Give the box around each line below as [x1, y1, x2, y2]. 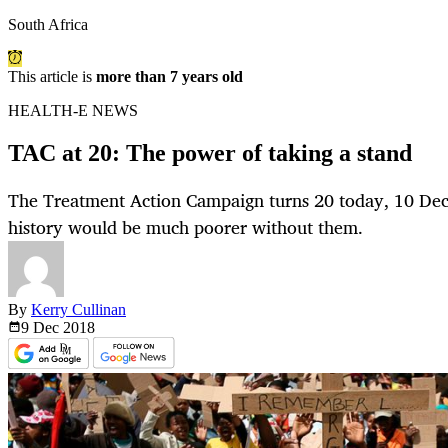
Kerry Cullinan [31, 301, 126, 319]
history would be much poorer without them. [8, 212, 363, 243]
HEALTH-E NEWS [8, 102, 138, 120]
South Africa [8, 16, 88, 34]
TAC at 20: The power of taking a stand [8, 140, 412, 167]
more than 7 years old [96, 68, 243, 86]
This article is [8, 68, 96, 86]
